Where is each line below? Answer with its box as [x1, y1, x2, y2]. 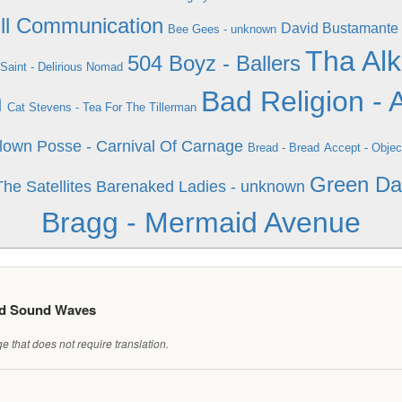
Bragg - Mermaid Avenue [41, 206, 361, 239]
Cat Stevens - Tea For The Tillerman [7, 100, 197, 114]
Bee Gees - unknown [168, 22, 276, 36]
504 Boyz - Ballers [127, 51, 301, 75]
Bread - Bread [247, 141, 319, 154]
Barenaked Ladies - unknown [96, 178, 305, 196]
